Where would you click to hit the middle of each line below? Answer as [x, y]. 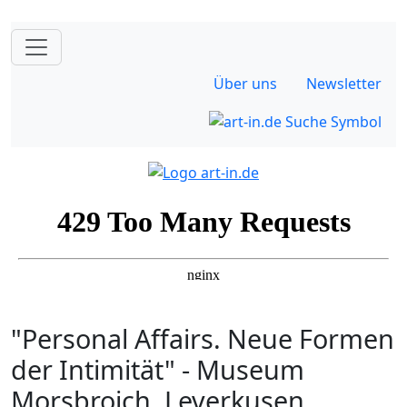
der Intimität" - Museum [158, 369]
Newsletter [344, 84]
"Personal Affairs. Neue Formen [203, 338]
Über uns [245, 84]
